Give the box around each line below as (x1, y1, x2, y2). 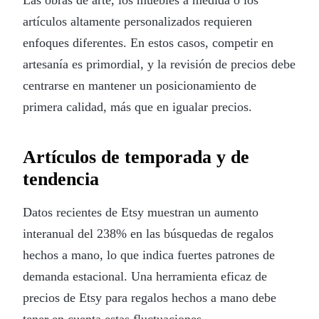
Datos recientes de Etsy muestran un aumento (23, 204, 258, 219)
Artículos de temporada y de (23, 146, 249, 167)
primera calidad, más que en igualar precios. (23, 99, 252, 114)
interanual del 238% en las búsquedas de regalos (23, 226, 273, 241)
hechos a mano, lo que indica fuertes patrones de (23, 247, 275, 262)
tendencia (23, 168, 99, 189)
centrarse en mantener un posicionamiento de (23, 78, 256, 93)
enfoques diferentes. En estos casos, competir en (23, 35, 273, 50)
